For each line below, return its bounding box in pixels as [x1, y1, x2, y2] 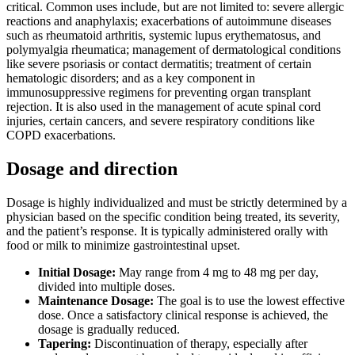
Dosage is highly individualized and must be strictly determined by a [6, 195, 347, 209]
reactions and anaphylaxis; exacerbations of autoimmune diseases [6, 13, 331, 28]
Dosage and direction [6, 158, 177, 179]
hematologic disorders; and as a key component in [6, 71, 255, 85]
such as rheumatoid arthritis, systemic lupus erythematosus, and [6, 28, 321, 42]
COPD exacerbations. [6, 128, 116, 142]
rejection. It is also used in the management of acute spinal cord [6, 99, 321, 113]
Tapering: [38, 336, 91, 350]
